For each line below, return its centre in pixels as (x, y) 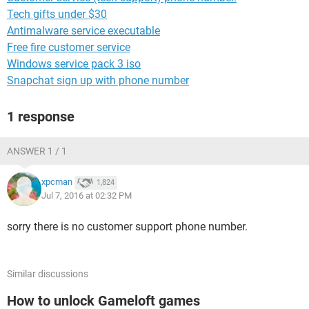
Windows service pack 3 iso (74, 64)
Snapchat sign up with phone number (98, 80)
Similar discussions (48, 274)
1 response (41, 117)
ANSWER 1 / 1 (37, 151)
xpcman (57, 182)
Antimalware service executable (83, 31)
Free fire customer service (69, 47)
